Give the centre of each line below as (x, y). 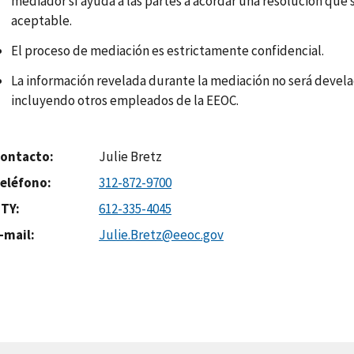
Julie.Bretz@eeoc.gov (161, 234)
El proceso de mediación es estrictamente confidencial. (168, 51)
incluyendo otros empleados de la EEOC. (125, 100)
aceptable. (41, 21)
